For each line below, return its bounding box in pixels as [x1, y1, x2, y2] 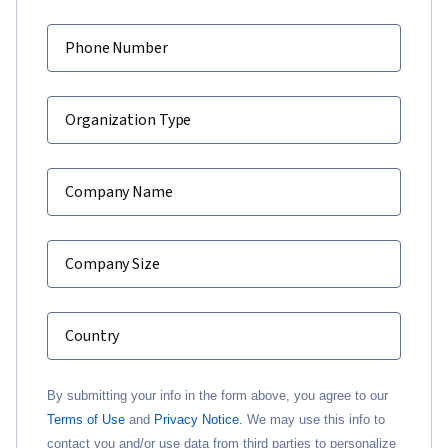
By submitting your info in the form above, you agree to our [47, 388, 392, 404]
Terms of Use [47, 412, 125, 428]
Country [65, 325, 120, 348]
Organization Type [65, 109, 192, 132]
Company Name [65, 181, 173, 204]
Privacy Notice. [154, 412, 243, 428]
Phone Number [65, 37, 168, 60]
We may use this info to [243, 412, 385, 428]
